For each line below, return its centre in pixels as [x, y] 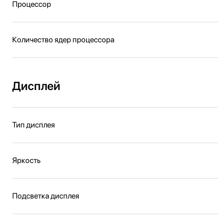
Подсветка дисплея [46, 196]
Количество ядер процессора [63, 40]
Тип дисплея [34, 125]
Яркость [26, 160]
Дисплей [36, 86]
